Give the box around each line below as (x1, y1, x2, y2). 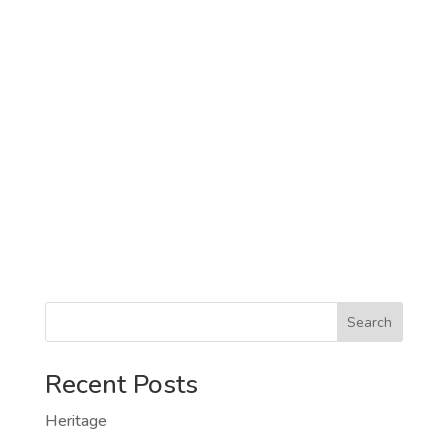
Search (347, 313, 393, 333)
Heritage (44, 410, 107, 433)
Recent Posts (44, 367, 198, 403)
